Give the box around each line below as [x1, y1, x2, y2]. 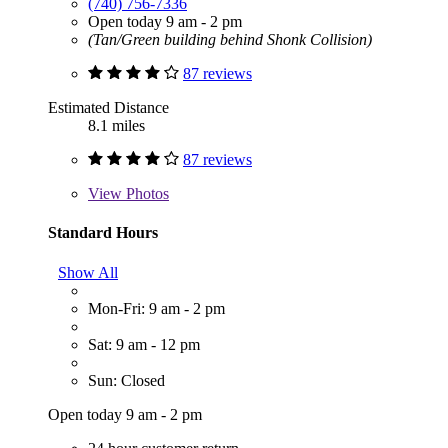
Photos [122, 185, 169, 203]
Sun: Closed [88, 371, 165, 389]
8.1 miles [88, 117, 145, 135]
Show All [58, 263, 118, 281]
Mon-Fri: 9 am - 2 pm [88, 299, 225, 317]
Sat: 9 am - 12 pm [88, 335, 200, 353]
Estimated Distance [48, 99, 169, 117]
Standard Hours [48, 224, 158, 242]
